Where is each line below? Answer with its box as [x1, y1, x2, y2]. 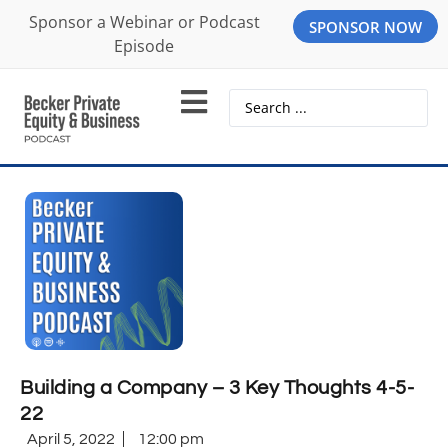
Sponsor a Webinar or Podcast [28, 11, 260, 33]
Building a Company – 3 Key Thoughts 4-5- [20, 378, 414, 399]
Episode [114, 35, 174, 57]
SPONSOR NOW [309, 17, 422, 37]
